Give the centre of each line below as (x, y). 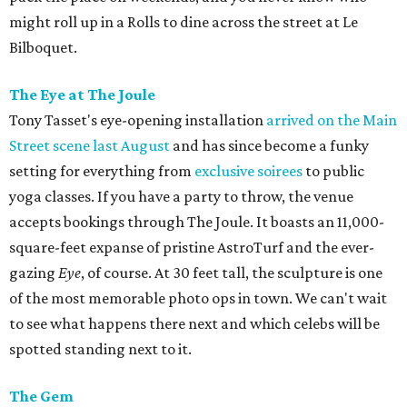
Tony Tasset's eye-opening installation (138, 120)
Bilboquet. (43, 48)
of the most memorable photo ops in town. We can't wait (198, 298)
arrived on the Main (332, 120)
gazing (34, 273)
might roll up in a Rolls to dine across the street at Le (184, 22)
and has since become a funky (269, 146)
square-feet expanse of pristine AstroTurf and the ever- (192, 248)
